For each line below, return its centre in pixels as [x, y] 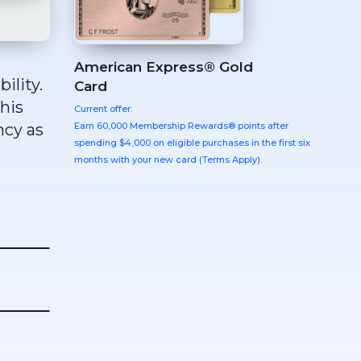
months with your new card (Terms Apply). [168, 159]
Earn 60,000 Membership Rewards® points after [181, 125]
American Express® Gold [164, 66]
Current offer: [103, 108]
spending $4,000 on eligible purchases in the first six [192, 142]
